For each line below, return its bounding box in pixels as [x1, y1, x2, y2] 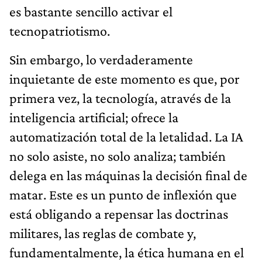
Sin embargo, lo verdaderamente [9, 51, 193, 67]
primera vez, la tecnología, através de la [9, 89, 231, 106]
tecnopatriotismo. [9, 22, 110, 39]
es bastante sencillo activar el [9, 3, 173, 19]
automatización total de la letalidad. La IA [9, 128, 243, 144]
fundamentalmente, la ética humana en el [9, 244, 244, 260]
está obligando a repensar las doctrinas [9, 205, 228, 222]
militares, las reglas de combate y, [9, 225, 196, 241]
